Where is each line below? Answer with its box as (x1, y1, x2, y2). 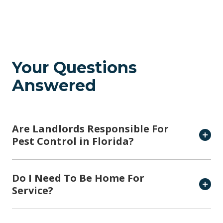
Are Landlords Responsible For (12, 122, 169, 136)
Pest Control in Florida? (12, 134, 134, 148)
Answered (12, 76, 96, 96)
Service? (12, 184, 53, 198)
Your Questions (12, 58, 137, 78)
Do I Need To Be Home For (12, 171, 144, 185)
